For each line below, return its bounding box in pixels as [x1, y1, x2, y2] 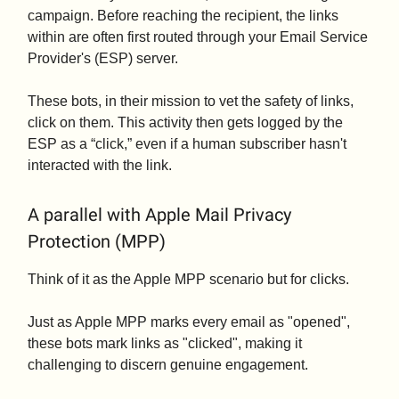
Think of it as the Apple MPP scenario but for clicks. [28, 272, 349, 288]
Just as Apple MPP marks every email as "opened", [28, 314, 350, 330]
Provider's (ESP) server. [28, 51, 178, 67]
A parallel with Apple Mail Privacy [28, 204, 291, 226]
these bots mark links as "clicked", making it [28, 336, 302, 352]
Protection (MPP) [28, 231, 166, 253]
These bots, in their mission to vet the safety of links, [28, 94, 354, 110]
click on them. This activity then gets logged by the [28, 115, 343, 131]
